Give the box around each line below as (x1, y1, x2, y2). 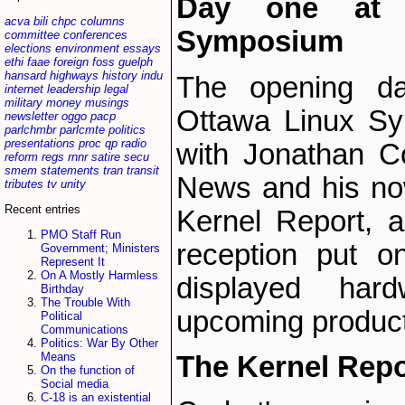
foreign (53, 54, 89, 69)
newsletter (5, 108, 58, 123)
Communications (41, 323, 128, 337)
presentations (5, 136, 75, 150)
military (5, 95, 42, 109)
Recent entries (5, 202, 80, 216)
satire (91, 149, 120, 164)
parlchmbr (5, 122, 56, 137)
